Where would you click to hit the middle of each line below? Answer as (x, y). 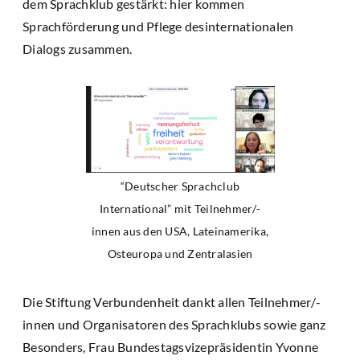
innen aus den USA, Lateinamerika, (180, 231)
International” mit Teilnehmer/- (180, 209)
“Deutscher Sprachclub (180, 186)
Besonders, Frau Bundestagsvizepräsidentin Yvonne (170, 347)
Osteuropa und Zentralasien (180, 254)
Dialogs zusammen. (78, 49)
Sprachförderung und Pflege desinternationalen (158, 27)
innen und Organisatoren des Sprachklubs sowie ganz (174, 325)
